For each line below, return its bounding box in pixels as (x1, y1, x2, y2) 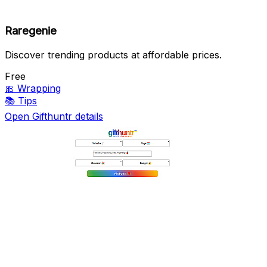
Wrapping (17, 82, 61, 95)
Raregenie (5, 24, 57, 38)
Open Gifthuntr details (5, 110, 103, 123)
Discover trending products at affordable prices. (5, 49, 222, 61)
